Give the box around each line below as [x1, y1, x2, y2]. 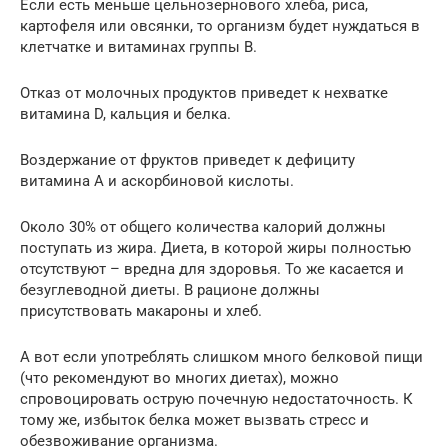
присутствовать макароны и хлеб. [20, 301, 262, 320]
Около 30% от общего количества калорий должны [20, 217, 386, 236]
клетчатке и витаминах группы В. [20, 37, 257, 56]
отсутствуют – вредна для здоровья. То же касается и [20, 259, 404, 278]
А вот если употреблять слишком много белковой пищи [20, 347, 423, 366]
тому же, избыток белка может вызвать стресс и [20, 410, 369, 429]
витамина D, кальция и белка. [20, 104, 231, 123]
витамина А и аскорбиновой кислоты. [20, 171, 294, 190]
